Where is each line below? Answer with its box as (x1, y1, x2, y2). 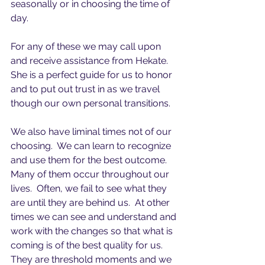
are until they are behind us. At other (11, 197, 172, 208)
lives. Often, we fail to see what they (11, 183, 169, 194)
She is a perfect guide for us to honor (11, 69, 174, 80)
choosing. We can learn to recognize (11, 140, 173, 151)
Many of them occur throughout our (11, 169, 172, 180)
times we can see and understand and (11, 211, 179, 222)
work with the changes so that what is (11, 225, 175, 237)
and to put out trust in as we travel (11, 83, 162, 95)
